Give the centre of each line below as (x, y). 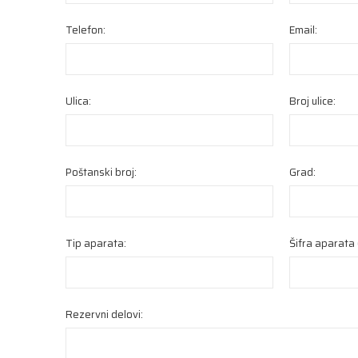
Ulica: (78, 101)
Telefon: (86, 30)
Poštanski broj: (101, 172)
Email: (303, 30)
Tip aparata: (96, 243)
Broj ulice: (312, 101)
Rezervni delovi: (104, 314)
